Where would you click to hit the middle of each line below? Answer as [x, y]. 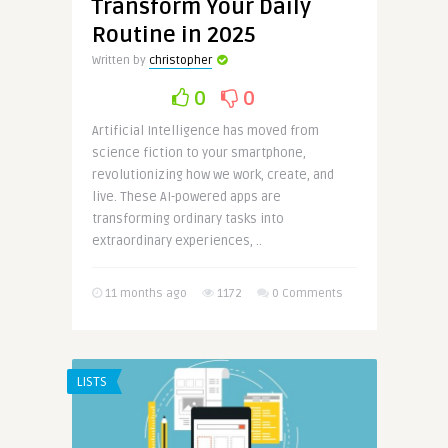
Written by [120, 60]
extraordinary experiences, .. [176, 240]
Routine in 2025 [173, 34]
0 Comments [307, 293]
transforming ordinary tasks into [187, 218]
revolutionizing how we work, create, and [212, 174]
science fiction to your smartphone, [198, 152]
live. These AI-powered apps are [186, 196]
